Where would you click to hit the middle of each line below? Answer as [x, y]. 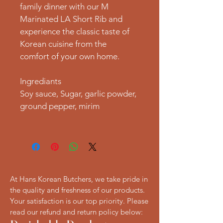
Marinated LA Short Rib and [72, 19]
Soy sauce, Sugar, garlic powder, [79, 93]
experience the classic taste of [76, 31]
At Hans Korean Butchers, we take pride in [79, 179]
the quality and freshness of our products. [77, 190]
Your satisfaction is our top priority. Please [79, 201]
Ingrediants [41, 81]
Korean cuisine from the [64, 44]
